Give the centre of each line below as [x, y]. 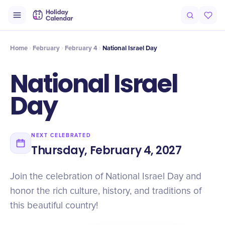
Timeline [48, 21]
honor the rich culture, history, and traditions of [106, 191]
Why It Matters [129, 21]
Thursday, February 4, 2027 [106, 150]
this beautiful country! [54, 206]
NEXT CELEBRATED [61, 135]
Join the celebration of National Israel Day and [106, 177]
